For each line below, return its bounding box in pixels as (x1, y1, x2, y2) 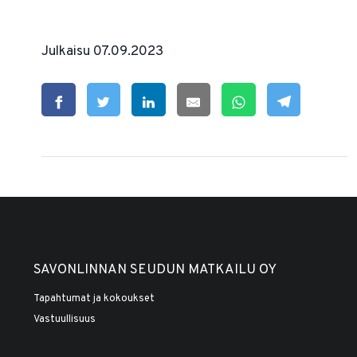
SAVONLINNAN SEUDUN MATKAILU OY (33, 261, 277, 280)
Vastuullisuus (33, 313, 96, 327)
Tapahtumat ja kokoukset (33, 292, 155, 306)
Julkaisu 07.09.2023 (41, 43, 163, 61)
